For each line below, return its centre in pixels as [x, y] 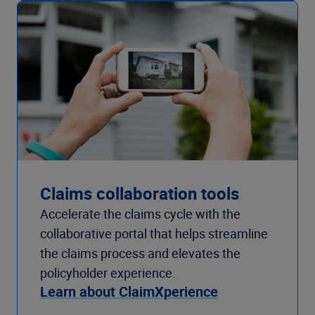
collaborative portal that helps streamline [154, 234]
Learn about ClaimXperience [129, 292]
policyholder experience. [108, 273]
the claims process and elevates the [140, 253]
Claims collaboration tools [140, 194]
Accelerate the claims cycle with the [140, 214]
